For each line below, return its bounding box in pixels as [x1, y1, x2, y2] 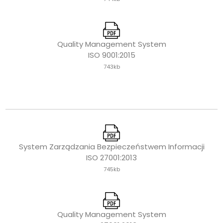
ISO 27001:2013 [86, 152, 137, 163]
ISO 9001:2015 [88, 50, 135, 61]
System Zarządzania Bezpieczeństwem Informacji [18, 141, 205, 152]
